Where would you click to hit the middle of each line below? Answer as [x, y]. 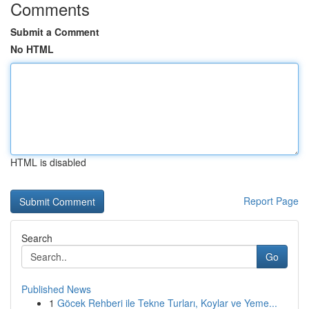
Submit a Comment [55, 32]
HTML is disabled [48, 162]
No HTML [32, 49]
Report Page [271, 201]
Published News [56, 289]
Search [37, 238]
